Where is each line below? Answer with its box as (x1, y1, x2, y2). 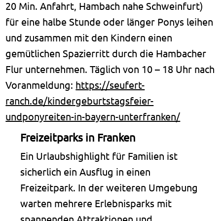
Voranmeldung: (5, 78, 76, 91)
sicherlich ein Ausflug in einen (20, 165, 150, 178)
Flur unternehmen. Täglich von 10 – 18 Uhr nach (5, 62, 215, 75)
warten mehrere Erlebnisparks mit (20, 196, 172, 209)
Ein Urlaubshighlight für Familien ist (20, 149, 178, 162)
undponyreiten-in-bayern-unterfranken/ (5, 110, 181, 122)
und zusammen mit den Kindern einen (5, 31, 173, 43)
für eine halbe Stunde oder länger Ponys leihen (5, 15, 214, 28)
